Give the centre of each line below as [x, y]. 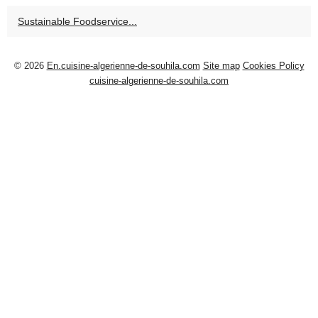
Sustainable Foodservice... [77, 22]
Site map [221, 66]
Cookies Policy [273, 66]
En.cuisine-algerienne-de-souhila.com [123, 66]
